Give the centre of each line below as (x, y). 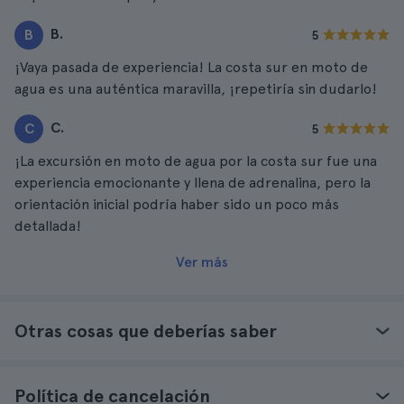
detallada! (48, 226)
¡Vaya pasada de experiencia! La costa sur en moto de (191, 67)
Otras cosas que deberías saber (146, 331)
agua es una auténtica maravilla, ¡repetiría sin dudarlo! (196, 89)
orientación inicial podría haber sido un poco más (177, 204)
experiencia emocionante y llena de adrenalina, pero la (193, 183)
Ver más (202, 262)
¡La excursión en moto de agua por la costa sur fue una (196, 161)
